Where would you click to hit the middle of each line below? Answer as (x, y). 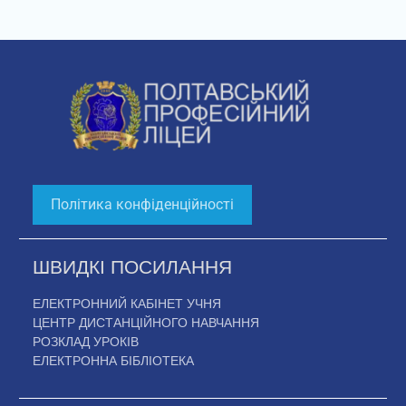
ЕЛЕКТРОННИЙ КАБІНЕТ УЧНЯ (127, 304)
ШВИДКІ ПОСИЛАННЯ (133, 267)
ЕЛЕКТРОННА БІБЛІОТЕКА (114, 361)
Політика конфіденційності (143, 205)
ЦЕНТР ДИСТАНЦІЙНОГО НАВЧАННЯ (146, 323)
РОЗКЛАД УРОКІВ (86, 342)
